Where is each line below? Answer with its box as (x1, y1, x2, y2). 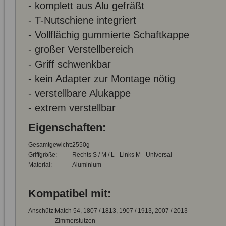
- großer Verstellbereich (28, 43, 133, 55)
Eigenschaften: (28, 121, 106, 134)
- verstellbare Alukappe (28, 87, 131, 99)
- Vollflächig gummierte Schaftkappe (28, 29, 189, 40)
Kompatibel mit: (28, 187, 111, 200)
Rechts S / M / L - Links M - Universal (72, 151, 172, 158)
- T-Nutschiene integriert (28, 14, 136, 26)
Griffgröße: (28, 151, 57, 158)
